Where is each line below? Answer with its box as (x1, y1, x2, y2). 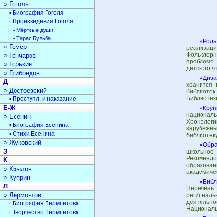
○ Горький (3, 61, 32, 68)
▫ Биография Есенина (9, 122, 69, 128)
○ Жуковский (3, 139, 41, 146)
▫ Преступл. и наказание (9, 95, 76, 102)
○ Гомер (3, 43, 27, 50)
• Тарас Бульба (13, 35, 51, 41)
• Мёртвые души (13, 27, 53, 33)
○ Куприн (3, 174, 30, 181)
